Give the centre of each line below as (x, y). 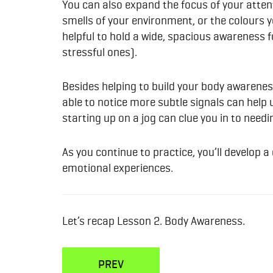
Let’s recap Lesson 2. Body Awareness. (154, 221)
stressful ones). (101, 52)
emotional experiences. (118, 168)
